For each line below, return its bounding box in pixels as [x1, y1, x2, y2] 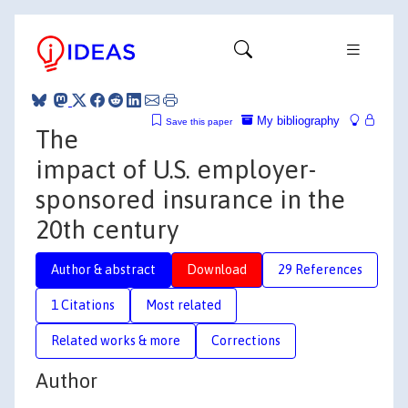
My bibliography [253, 113, 340, 127]
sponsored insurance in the [36, 184, 345, 214]
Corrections [211, 332, 280, 348]
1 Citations [51, 297, 115, 312]
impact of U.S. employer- [36, 154, 316, 184]
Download [187, 261, 247, 277]
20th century [36, 214, 178, 244]
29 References [278, 261, 362, 277]
